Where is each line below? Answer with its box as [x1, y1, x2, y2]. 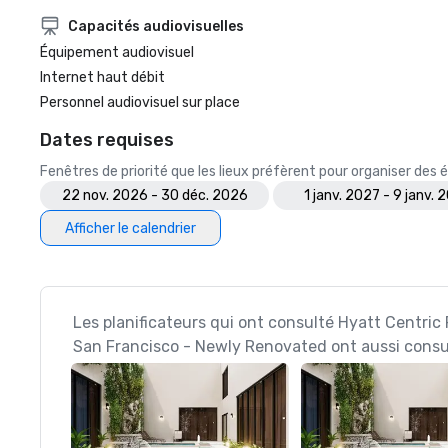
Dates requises [40, 129, 174, 151]
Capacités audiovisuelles [68, 17, 244, 35]
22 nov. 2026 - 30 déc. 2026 [61, 187, 248, 204]
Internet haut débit [40, 69, 165, 86]
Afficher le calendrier [65, 219, 196, 237]
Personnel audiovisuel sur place [40, 94, 240, 111]
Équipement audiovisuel [40, 44, 194, 61]
